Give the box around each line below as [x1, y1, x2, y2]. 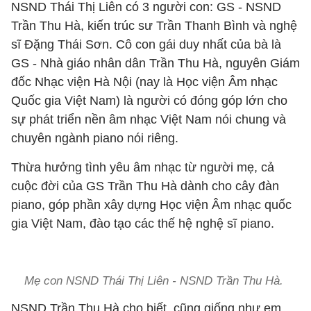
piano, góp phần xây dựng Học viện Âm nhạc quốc [11, 198, 292, 212]
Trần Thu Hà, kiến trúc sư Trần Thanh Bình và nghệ [11, 19, 297, 33]
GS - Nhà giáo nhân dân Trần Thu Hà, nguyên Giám [11, 56, 300, 70]
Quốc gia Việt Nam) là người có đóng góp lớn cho [11, 94, 287, 108]
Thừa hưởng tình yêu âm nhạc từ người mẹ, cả [11, 160, 274, 174]
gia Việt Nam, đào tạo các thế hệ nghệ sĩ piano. [11, 217, 278, 230]
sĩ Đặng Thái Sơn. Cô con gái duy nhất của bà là [11, 37, 281, 51]
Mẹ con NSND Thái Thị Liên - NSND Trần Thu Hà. [24, 274, 287, 287]
